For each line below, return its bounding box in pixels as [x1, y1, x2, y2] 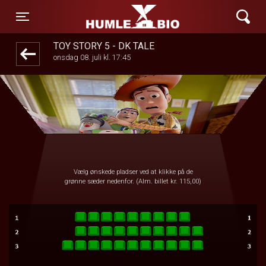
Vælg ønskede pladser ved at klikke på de [73, 168, 193, 176]
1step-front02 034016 [96, 19, 170, 28]
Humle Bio [77, 9, 132, 24]
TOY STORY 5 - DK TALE [53, 40, 154, 52]
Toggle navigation [23, 20, 115, 34]
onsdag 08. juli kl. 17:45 [53, 53, 131, 62]
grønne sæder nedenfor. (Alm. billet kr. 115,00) [65, 178, 201, 185]
